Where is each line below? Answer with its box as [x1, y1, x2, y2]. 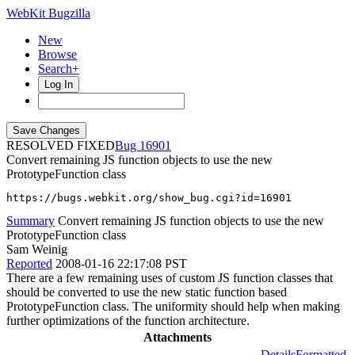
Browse [38, 48, 77, 61]
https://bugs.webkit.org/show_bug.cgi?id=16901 [6, 192, 292, 204]
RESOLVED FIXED [6, 139, 115, 152]
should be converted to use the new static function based [6, 285, 287, 299]
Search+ [38, 62, 79, 75]
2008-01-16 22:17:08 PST [55, 257, 187, 270]
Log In [44, 78, 73, 90]
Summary [6, 214, 55, 227]
